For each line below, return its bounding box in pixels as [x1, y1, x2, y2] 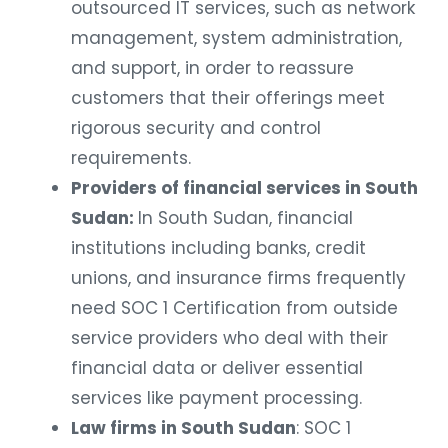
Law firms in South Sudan [71, 416, 296, 441]
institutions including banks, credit [71, 236, 366, 261]
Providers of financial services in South [71, 176, 418, 201]
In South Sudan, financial [138, 206, 353, 231]
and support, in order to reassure [71, 56, 354, 81]
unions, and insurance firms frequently [71, 266, 406, 291]
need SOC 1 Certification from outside [71, 296, 398, 321]
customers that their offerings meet [71, 86, 385, 111]
